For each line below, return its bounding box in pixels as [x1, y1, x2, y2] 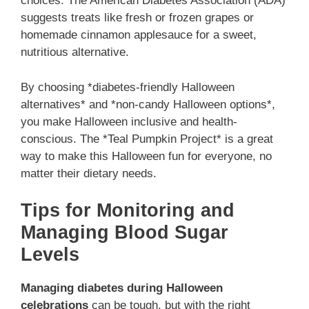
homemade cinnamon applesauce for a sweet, [21, 28, 257, 42]
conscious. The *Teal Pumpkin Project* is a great [21, 132, 273, 146]
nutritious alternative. [21, 46, 129, 59]
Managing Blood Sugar [21, 222, 228, 243]
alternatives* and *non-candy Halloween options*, [21, 97, 275, 111]
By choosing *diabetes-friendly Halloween [21, 80, 235, 94]
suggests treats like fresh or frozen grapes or [21, 11, 254, 25]
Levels [21, 244, 79, 266]
